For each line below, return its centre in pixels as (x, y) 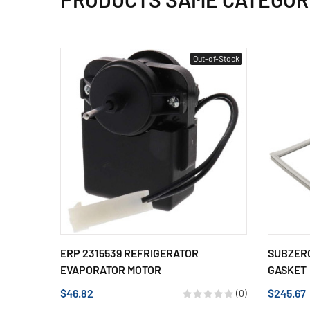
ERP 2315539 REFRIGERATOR (129, 253)
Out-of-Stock (216, 58)
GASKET (287, 269)
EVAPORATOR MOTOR (111, 269)
